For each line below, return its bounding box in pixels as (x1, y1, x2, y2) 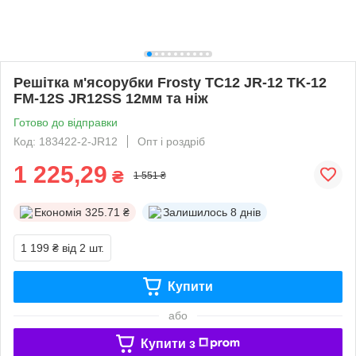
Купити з (140, 336, 195, 350)
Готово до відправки (14, 115, 118, 129)
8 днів (230, 205, 261, 219)
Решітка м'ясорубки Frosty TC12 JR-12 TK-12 (14, 74, 327, 91)
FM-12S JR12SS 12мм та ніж (14, 90, 208, 106)
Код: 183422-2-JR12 (14, 134, 118, 148)
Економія (34, 205, 82, 219)
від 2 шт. (62, 241, 104, 254)
